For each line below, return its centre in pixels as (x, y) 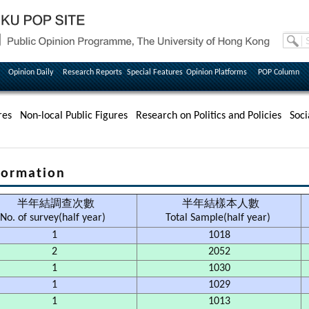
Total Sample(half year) (219, 218)
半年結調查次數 (54, 204)
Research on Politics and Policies (209, 116)
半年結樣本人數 (219, 204)
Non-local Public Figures (74, 116)
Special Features (154, 72)
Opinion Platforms (217, 72)
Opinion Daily (30, 72)
